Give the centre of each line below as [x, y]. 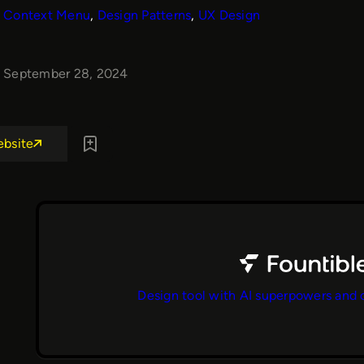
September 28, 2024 [66, 73]
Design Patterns [144, 15]
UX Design [229, 15]
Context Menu [47, 15]
